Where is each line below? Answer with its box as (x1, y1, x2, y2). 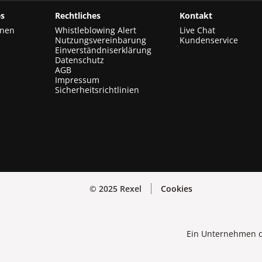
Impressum (55, 74, 99, 85)
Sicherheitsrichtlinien (55, 84, 139, 95)
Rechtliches (55, 10, 101, 21)
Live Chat (179, 25, 215, 36)
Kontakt (179, 10, 212, 21)
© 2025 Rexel (89, 183, 142, 194)
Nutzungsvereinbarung (55, 35, 146, 46)
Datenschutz (55, 54, 104, 65)
